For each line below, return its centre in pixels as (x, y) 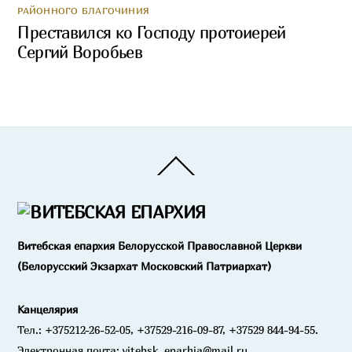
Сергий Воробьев (80, 52)
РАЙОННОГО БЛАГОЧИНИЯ (84, 10)
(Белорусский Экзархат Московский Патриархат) (145, 266)
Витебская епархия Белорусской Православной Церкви (160, 246)
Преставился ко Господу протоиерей (152, 32)
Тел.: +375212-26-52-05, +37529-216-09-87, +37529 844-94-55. (168, 329)
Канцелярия (48, 309)
